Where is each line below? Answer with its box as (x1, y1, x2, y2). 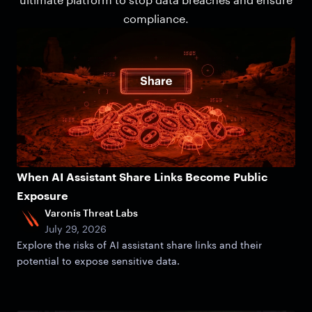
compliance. (123, 12, 189, 26)
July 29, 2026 (45, 223, 107, 235)
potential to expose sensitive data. (17, 255, 180, 267)
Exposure (17, 189, 68, 203)
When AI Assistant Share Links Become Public (17, 170, 267, 184)
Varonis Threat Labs (45, 207, 138, 219)
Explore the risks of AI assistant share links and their (17, 239, 262, 251)
